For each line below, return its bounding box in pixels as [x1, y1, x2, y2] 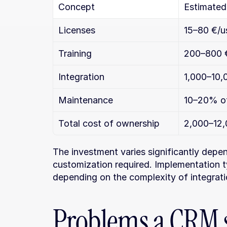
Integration [58, 71, 104, 82]
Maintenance [58, 95, 113, 105]
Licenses [58, 25, 95, 35]
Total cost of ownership [58, 118, 160, 129]
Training [58, 48, 92, 59]
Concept [58, 2, 95, 12]
